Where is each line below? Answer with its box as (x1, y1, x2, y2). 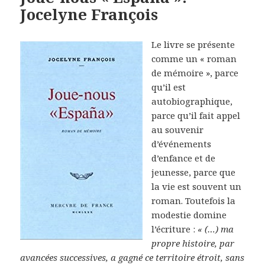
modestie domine (151, 208, 227, 221)
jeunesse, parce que (151, 166, 236, 178)
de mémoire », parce (151, 66, 239, 79)
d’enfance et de (151, 151, 216, 164)
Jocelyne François (20, 3, 159, 25)
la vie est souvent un (151, 180, 242, 192)
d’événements (151, 137, 212, 150)
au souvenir (151, 123, 204, 135)
